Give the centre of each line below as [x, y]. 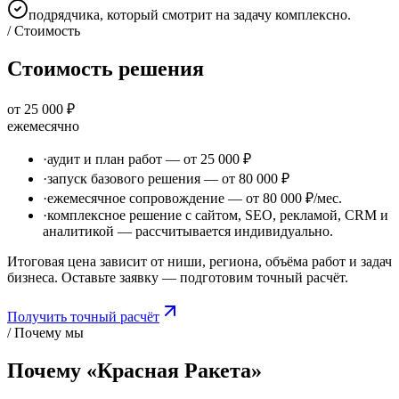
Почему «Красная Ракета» [134, 370]
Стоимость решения [106, 68]
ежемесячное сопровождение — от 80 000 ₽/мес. [195, 198]
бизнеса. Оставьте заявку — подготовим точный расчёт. [178, 277]
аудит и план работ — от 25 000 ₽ [149, 159]
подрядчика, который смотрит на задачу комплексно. [190, 15]
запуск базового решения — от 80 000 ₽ [168, 178]
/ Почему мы [45, 332]
